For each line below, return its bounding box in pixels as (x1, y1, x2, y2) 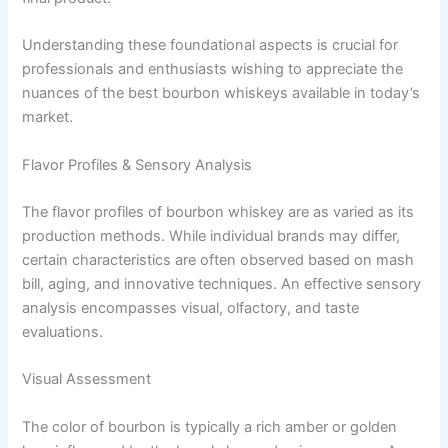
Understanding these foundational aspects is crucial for (22, 36, 399, 55)
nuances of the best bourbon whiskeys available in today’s (22, 84, 421, 103)
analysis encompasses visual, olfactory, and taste (22, 299, 360, 318)
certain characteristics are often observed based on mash (22, 251, 415, 270)
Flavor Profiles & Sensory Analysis (22, 155, 253, 174)
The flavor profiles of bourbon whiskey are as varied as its (22, 203, 415, 222)
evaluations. (22, 323, 104, 342)
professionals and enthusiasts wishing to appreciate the (22, 60, 404, 79)
